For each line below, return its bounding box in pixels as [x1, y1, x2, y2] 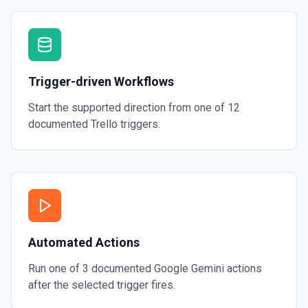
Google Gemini [154, 262, 224, 275]
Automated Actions [28, 235, 140, 250]
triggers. [118, 118, 160, 131]
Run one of [28, 262, 82, 275]
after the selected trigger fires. [28, 278, 175, 291]
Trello [91, 118, 118, 131]
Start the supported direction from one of [28, 101, 228, 114]
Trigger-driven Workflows [28, 74, 174, 89]
